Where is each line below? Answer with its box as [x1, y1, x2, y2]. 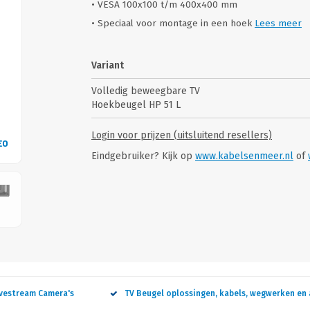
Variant [91, 60, 124, 71]
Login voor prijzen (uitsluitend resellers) [91, 129, 272, 141]
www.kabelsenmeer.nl [195, 150, 293, 162]
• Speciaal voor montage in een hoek [91, 17, 255, 29]
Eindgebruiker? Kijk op [91, 150, 195, 162]
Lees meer [255, 17, 302, 29]
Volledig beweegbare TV [91, 85, 200, 97]
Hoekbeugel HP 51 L [91, 99, 181, 111]
